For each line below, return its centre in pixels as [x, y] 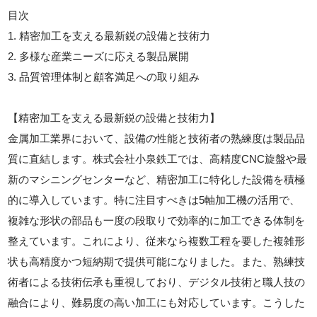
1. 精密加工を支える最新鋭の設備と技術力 [109, 35]
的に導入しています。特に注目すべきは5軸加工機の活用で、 [154, 200]
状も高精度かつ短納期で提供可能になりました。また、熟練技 [157, 261]
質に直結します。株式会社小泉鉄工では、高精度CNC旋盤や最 [158, 158]
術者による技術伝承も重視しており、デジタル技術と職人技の [157, 282]
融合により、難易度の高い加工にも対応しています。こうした [157, 302]
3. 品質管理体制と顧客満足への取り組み [104, 76]
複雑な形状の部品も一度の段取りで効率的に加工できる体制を [157, 220]
